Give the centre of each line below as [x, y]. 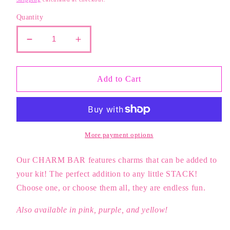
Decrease [50, 44]
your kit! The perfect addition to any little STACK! [107, 174]
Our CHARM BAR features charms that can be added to [117, 160]
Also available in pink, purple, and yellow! [92, 210]
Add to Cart [119, 79]
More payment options [119, 135]
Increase [97, 44]
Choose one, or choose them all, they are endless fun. [112, 188]
